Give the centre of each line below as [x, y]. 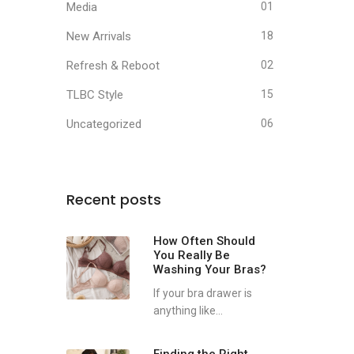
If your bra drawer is [202, 293]
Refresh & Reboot [113, 66]
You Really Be [191, 255]
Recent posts [113, 200]
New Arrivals [98, 36]
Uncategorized [104, 124]
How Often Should [204, 241]
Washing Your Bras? [209, 269]
